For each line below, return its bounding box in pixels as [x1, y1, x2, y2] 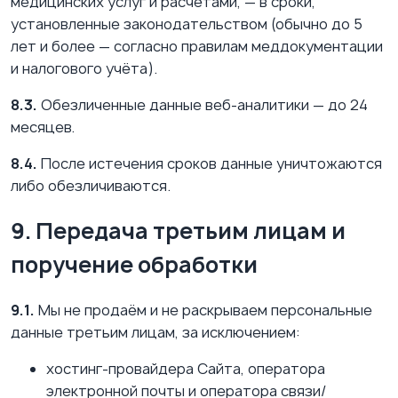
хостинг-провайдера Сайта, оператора [46, 359, 325, 379]
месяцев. [11, 116, 75, 137]
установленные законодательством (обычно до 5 [11, 13, 362, 34]
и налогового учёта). [11, 58, 157, 78]
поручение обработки [11, 250, 258, 281]
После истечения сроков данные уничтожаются [37, 153, 382, 173]
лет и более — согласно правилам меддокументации [11, 36, 383, 56]
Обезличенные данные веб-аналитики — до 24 [37, 94, 368, 115]
